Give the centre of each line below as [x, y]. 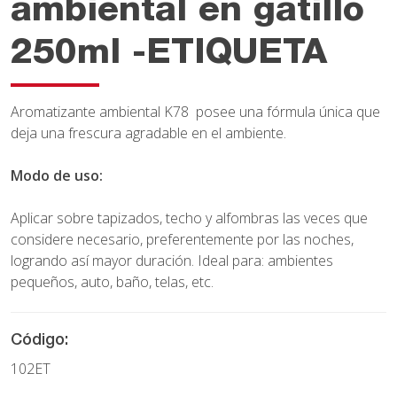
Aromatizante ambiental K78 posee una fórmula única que [195, 111]
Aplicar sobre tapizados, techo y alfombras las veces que [189, 218]
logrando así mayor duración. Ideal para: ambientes [172, 260]
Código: [39, 341]
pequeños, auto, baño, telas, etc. [112, 281]
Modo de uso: [57, 175]
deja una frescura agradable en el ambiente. [148, 132]
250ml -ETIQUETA [169, 54]
